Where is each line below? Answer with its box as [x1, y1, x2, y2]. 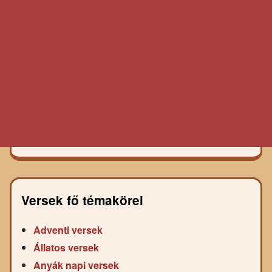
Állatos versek [33, 240, 99, 254]
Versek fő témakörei [21, 191, 143, 209]
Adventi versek [33, 222, 103, 237]
